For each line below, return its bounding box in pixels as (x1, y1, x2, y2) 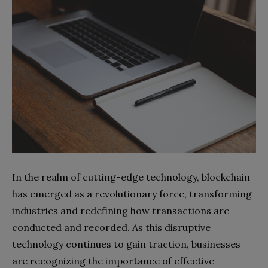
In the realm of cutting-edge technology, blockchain (12, 170, 250, 183)
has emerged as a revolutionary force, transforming (12, 187, 252, 200)
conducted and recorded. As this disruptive (12, 221, 211, 233)
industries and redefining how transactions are (12, 204, 229, 217)
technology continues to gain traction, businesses (12, 237, 240, 250)
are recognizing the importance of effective (12, 254, 214, 267)
